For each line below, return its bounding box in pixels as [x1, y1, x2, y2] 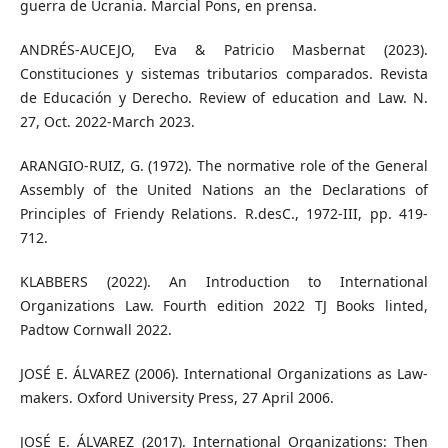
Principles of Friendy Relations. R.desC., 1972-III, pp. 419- [19, 204, 429, 224]
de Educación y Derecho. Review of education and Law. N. [19, 88, 429, 108]
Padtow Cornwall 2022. [19, 320, 172, 340]
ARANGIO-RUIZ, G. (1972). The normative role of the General [19, 156, 429, 176]
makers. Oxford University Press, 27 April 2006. [19, 388, 334, 408]
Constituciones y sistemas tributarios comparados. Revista [19, 64, 429, 84]
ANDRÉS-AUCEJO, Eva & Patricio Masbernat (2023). [19, 40, 429, 60]
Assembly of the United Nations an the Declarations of [19, 180, 429, 200]
